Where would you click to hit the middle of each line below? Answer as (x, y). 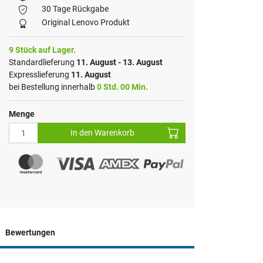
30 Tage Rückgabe (75, 9)
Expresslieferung (40, 75)
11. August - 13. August (119, 63)
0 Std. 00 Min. (122, 87)
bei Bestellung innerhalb (53, 87)
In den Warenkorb (103, 133)
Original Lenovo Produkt (85, 23)
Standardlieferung (42, 63)
